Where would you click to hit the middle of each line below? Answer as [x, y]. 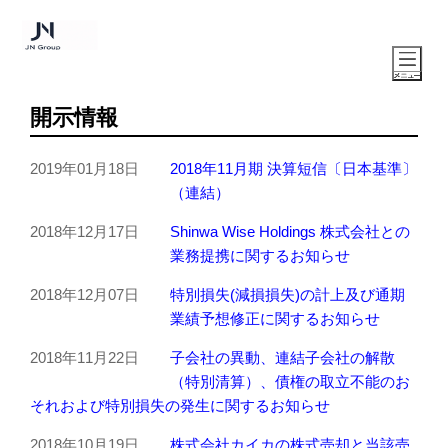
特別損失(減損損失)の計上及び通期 [287, 294]
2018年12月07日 [84, 294]
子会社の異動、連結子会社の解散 [282, 357]
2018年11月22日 [84, 357]
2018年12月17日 [84, 231]
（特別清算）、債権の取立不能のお [290, 381]
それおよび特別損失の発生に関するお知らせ [180, 405]
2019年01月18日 [84, 168]
